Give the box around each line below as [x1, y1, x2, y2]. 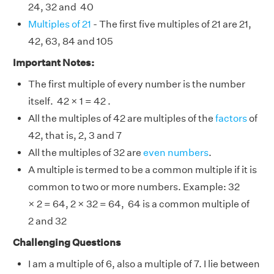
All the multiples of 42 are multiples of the [28, 113, 215, 124]
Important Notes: [13, 57, 94, 68]
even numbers [143, 147, 209, 158]
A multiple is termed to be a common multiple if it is [28, 164, 257, 176]
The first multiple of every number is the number [28, 78, 245, 90]
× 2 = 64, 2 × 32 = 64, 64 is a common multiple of [28, 198, 250, 210]
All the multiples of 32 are [28, 147, 143, 158]
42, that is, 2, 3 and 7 [28, 130, 122, 141]
